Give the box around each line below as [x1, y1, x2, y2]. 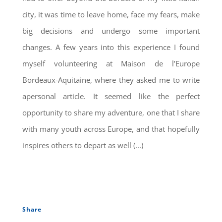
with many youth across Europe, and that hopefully [22, 124, 200, 134]
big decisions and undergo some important [22, 26, 200, 36]
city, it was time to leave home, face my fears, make [22, 9, 200, 20]
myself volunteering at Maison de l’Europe [22, 58, 200, 69]
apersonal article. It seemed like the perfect [22, 91, 200, 102]
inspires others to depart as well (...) [22, 140, 143, 151]
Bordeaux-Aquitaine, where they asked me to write [22, 75, 200, 85]
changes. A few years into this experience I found [22, 42, 200, 53]
